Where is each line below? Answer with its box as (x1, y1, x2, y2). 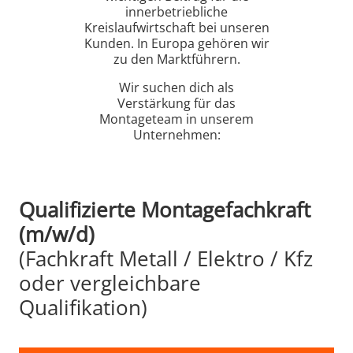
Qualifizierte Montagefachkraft (19, 195, 310, 224)
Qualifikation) (19, 292, 147, 321)
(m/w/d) (19, 219, 95, 248)
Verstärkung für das (117, 94, 236, 112)
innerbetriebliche (125, 2, 228, 20)
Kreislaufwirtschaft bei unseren (84, 18, 269, 36)
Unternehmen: (132, 125, 221, 143)
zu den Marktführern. (113, 50, 240, 68)
